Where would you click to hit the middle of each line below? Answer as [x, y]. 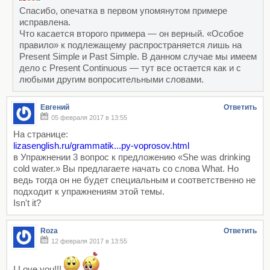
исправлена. [45, 22]
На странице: [41, 134]
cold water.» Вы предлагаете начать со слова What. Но [126, 168]
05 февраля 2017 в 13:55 [89, 117]
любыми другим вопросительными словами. [111, 79]
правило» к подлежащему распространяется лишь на [130, 45]
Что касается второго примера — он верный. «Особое [131, 33]
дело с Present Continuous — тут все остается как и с [130, 67]
